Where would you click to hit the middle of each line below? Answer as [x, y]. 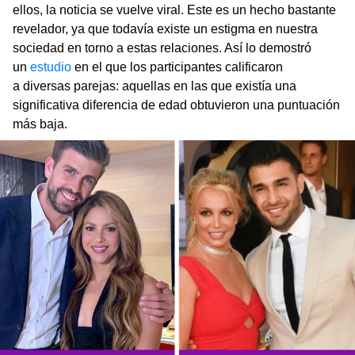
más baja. [40, 124]
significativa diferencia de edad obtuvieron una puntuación [176, 105]
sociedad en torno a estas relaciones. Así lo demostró [162, 48]
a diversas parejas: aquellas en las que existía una [155, 86]
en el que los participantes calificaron [177, 67]
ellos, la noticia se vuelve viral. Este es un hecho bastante [174, 10]
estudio [51, 67]
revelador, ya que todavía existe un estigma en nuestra [165, 29]
